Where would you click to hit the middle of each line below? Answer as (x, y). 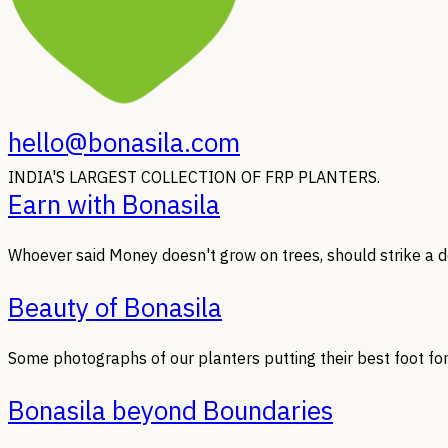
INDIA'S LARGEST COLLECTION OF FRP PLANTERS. (194, 176)
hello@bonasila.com (124, 141)
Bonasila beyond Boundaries (170, 409)
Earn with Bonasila (114, 203)
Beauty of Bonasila (115, 306)
